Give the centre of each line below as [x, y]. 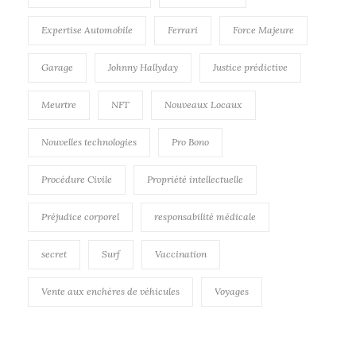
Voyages [232, 292]
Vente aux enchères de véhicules [110, 292]
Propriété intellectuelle [195, 180]
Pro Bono [190, 142]
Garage [57, 68]
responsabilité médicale [205, 217]
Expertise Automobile [87, 30]
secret [54, 254]
